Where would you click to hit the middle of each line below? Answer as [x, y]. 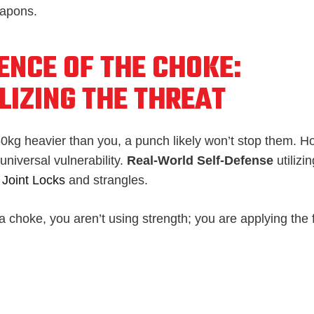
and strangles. [107, 180]
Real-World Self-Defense [200, 160]
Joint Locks [34, 180]
